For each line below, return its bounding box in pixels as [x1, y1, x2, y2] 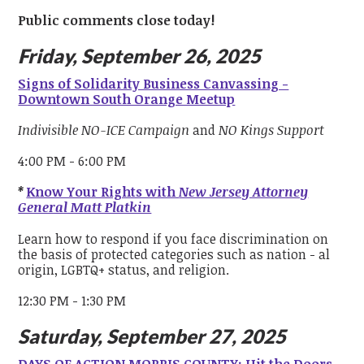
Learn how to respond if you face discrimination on [18, 229, 329, 248]
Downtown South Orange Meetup [18, 89, 236, 108]
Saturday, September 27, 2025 [18, 323, 287, 348]
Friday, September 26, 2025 [18, 43, 262, 67]
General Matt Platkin [18, 198, 152, 217]
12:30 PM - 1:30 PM [18, 291, 127, 310]
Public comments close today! [18, 11, 215, 29]
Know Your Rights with [26, 183, 180, 201]
